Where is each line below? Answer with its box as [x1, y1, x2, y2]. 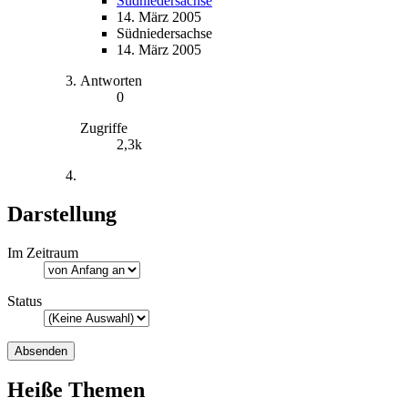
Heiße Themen [7, 378, 145, 403]
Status [7, 292, 42, 309]
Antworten [80, 72, 142, 88]
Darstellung [7, 201, 117, 226]
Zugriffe [80, 119, 127, 136]
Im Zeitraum [7, 244, 78, 260]
